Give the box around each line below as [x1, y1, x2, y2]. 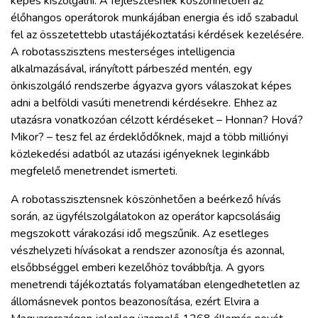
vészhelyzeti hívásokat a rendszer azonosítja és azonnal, [11, 243, 285, 259]
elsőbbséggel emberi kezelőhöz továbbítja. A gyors [11, 260, 265, 276]
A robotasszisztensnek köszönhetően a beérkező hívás [11, 192, 281, 208]
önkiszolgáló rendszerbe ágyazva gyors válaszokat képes [11, 78, 292, 94]
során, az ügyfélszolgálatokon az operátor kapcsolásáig [11, 209, 280, 225]
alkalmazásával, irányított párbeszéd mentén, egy [11, 61, 252, 77]
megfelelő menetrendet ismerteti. [11, 163, 177, 180]
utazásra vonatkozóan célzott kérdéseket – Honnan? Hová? [11, 112, 303, 128]
